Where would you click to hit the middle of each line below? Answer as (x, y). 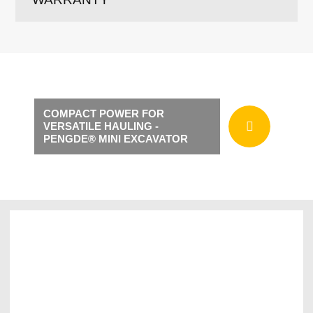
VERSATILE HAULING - (101, 126)
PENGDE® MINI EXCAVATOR (115, 139)
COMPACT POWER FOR (103, 114)
